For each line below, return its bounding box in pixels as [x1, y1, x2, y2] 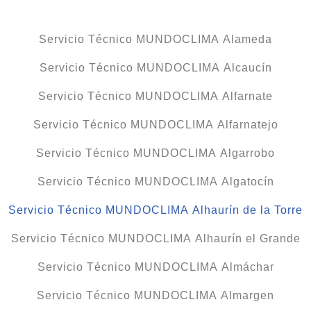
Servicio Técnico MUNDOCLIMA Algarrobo [36, 147, 275, 160]
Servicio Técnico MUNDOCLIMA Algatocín [37, 176, 274, 188]
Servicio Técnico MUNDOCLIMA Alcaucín [39, 62, 272, 74]
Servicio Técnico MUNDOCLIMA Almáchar [37, 261, 274, 274]
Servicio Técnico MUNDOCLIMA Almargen [37, 289, 274, 302]
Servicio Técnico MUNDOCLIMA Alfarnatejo [33, 119, 278, 131]
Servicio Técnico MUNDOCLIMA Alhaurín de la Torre [8, 204, 303, 217]
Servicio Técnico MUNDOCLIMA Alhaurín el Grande [10, 233, 301, 245]
